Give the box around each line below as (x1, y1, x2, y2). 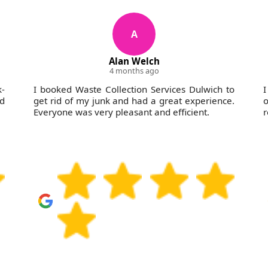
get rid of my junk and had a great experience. (33, 95, 234, 107)
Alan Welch (108, 55, 160, 68)
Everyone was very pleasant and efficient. (33, 106, 209, 118)
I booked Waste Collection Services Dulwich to (33, 83, 234, 96)
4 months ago (109, 65, 159, 77)
